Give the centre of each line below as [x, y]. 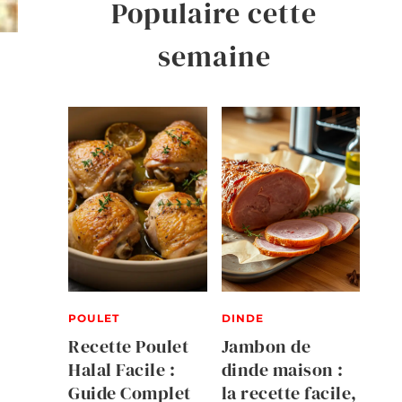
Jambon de [266, 346]
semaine [214, 57]
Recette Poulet [128, 346]
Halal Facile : [122, 369]
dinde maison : [282, 369]
